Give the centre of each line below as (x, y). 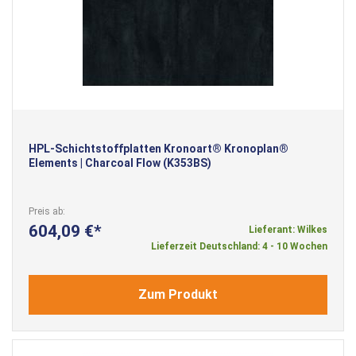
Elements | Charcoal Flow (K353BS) (120, 163)
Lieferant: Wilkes (288, 229)
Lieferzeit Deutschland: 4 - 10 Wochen (239, 246)
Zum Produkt (178, 294)
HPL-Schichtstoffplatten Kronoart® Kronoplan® (159, 148)
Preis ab (46, 211)
